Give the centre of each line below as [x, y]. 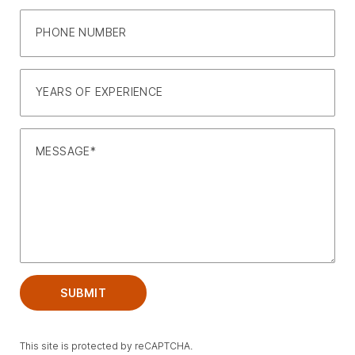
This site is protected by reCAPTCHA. [106, 346]
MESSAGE [63, 151]
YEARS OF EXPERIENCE [99, 92]
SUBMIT [83, 293]
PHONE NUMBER [81, 32]
